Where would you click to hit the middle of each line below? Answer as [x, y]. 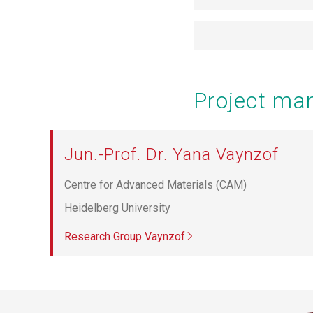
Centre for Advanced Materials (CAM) [155, 184]
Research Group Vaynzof [125, 236]
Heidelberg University [117, 208]
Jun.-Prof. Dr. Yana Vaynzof [172, 154]
